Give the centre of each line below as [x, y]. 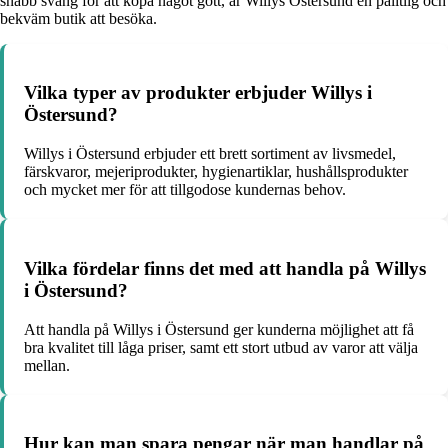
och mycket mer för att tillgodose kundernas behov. [185, 190]
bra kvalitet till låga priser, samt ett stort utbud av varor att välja [221, 347]
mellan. [47, 365]
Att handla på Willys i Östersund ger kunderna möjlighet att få [219, 329]
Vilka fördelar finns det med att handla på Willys [225, 268]
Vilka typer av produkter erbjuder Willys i [198, 93]
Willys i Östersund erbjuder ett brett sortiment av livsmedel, [210, 154]
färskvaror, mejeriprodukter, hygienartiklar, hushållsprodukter [216, 172]
